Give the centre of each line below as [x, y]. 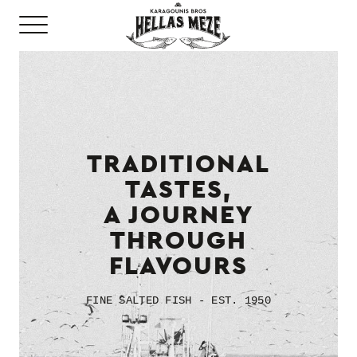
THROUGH [178, 241]
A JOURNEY [178, 215]
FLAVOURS [178, 266]
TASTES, [178, 190]
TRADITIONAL [178, 164]
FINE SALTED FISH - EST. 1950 [178, 300]
